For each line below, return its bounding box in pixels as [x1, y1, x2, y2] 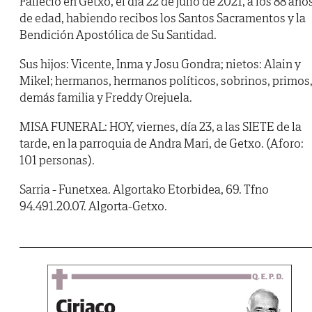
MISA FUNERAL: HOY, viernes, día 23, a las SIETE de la [19, 118, 302, 135]
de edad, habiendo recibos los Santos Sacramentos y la [19, 10, 306, 26]
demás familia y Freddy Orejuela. [19, 89, 192, 106]
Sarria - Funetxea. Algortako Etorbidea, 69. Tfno [19, 181, 269, 198]
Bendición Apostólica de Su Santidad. [19, 26, 217, 43]
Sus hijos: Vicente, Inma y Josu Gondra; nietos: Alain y [19, 56, 301, 72]
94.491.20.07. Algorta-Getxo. [19, 198, 167, 214]
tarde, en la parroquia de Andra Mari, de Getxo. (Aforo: [19, 135, 304, 152]
